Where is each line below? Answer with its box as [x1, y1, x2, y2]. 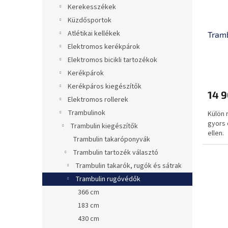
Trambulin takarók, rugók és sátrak [75, 161, 182, 172]
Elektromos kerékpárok [68, 42, 140, 52]
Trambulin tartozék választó [73, 148, 158, 158]
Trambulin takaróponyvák [73, 134, 150, 145]
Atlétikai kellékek [68, 28, 120, 39]
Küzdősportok [68, 15, 111, 26]
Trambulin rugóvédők [75, 174, 140, 185]
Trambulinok [68, 108, 105, 119]
